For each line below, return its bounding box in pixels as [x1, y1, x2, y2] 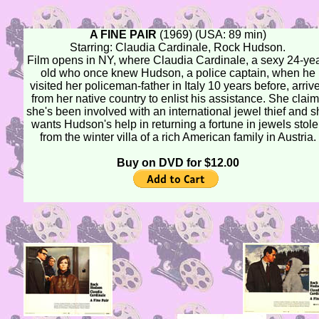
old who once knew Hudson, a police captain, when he [40, 67, 315, 79]
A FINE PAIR [89, 28, 159, 41]
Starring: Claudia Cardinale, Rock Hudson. [70, 41, 286, 53]
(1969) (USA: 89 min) [159, 28, 266, 41]
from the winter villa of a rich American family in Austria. [39, 131, 316, 143]
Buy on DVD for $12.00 [116, 157, 239, 169]
